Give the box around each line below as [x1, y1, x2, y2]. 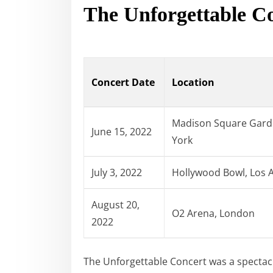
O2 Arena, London [172, 206, 255, 220]
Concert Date [91, 75, 155, 89]
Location [172, 75, 214, 89]
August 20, [91, 197, 140, 211]
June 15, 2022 [91, 124, 152, 138]
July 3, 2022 [91, 165, 142, 179]
